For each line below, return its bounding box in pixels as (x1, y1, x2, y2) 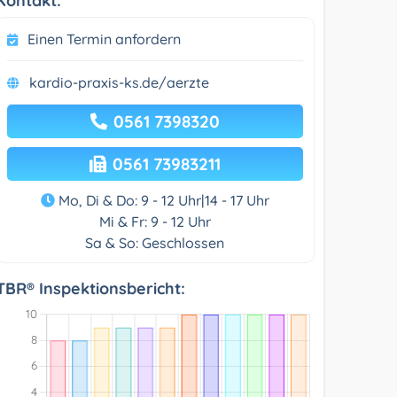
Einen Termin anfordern (27, 29, 182, 48)
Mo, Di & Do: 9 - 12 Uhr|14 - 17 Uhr (54, 191, 269, 209)
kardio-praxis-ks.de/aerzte (29, 73, 210, 91)
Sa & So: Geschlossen (85, 233, 225, 252)
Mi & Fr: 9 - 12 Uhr (98, 212, 211, 230)
